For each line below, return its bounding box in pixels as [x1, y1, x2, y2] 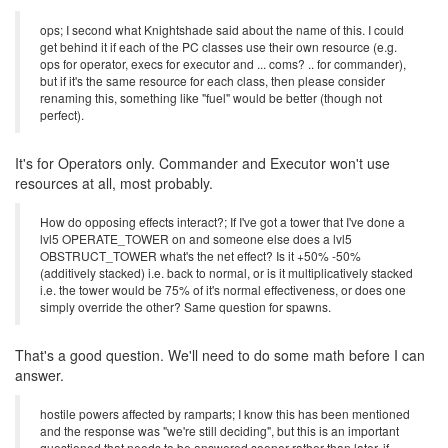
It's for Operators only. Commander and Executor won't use [15, 153, 390, 174]
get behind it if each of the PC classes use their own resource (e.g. [40, 38, 397, 56]
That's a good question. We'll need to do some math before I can [15, 345, 425, 366]
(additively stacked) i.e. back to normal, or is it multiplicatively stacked [40, 264, 413, 282]
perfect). [40, 106, 84, 124]
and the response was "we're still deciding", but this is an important [40, 422, 399, 440]
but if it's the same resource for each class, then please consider [40, 72, 385, 90]
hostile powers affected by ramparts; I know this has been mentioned [40, 405, 410, 423]
